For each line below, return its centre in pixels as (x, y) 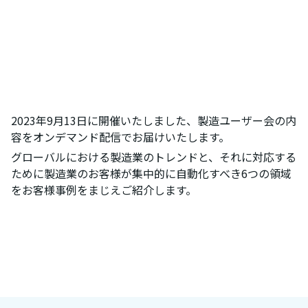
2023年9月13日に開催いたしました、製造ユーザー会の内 (154, 120)
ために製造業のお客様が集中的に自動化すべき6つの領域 (151, 173)
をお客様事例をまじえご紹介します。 (104, 189)
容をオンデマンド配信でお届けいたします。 (120, 136)
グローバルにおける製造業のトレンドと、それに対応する (154, 156)
